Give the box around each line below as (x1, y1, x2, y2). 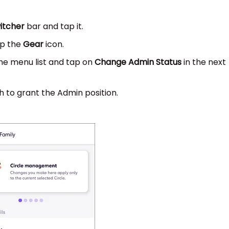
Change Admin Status (95, 56, 181, 68)
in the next (181, 56, 226, 68)
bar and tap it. (25, 20, 83, 33)
